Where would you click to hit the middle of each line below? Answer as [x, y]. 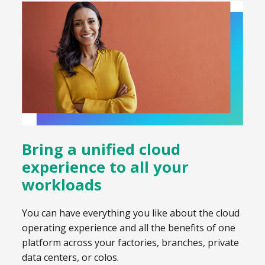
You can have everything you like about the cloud [131, 213]
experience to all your [105, 167]
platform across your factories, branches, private [130, 242]
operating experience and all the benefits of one [129, 227]
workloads [62, 185]
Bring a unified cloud [101, 150]
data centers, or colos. [70, 257]
